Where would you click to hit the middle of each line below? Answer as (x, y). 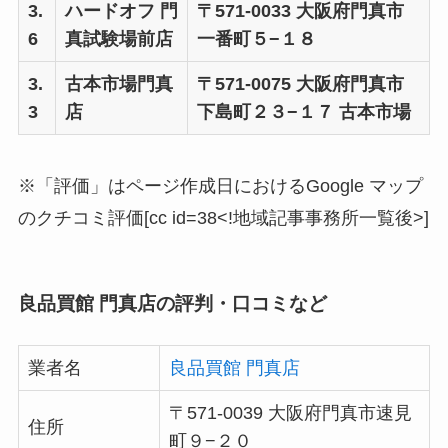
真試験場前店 (118, 38)
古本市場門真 (118, 83)
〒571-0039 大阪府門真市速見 (290, 413)
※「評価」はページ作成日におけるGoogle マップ (220, 186)
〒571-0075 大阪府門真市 (300, 83)
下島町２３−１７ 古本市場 (303, 111)
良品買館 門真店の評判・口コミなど (172, 303)
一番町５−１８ (256, 38)
